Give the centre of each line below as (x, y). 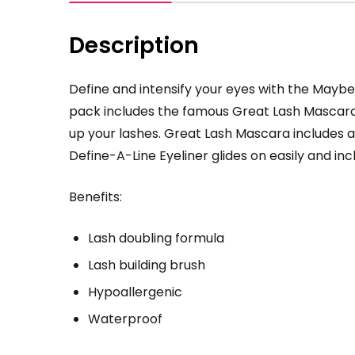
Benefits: (95, 197)
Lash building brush (147, 265)
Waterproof (125, 319)
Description (134, 46)
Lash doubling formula (156, 238)
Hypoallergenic (135, 292)
